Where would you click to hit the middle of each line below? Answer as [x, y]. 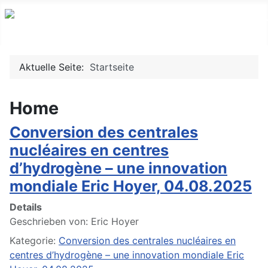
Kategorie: [34, 241]
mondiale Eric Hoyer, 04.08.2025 [131, 186]
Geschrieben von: [50, 222]
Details [26, 207]
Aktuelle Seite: [54, 67]
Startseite [112, 67]
